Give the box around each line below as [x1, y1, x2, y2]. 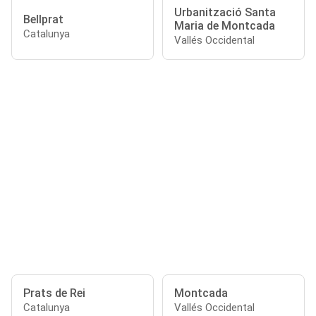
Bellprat [23, 12, 63, 26]
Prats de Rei [23, 286, 85, 300]
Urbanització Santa [174, 6, 276, 19]
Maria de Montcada [174, 19, 275, 32]
